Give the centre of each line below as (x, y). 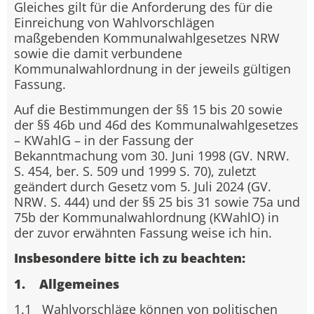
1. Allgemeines (67, 284)
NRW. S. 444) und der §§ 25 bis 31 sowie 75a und (157, 202)
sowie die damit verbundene (98, 53)
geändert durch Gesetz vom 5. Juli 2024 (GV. (143, 186)
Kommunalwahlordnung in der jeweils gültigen (152, 68)
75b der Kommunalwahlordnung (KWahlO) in (146, 217)
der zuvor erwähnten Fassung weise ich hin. (143, 233)
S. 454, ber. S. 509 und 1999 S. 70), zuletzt (135, 171)
